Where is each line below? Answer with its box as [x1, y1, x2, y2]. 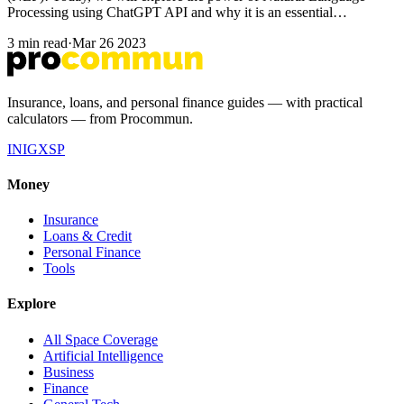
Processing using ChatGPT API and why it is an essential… [7, 4, 347, 20]
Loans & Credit [43, 228, 132, 244]
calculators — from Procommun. [7, 110, 193, 126]
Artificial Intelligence [43, 347, 163, 363]
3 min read [7, 34, 68, 50]
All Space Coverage [43, 331, 158, 347]
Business [43, 363, 94, 380]
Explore [7, 296, 56, 312]
